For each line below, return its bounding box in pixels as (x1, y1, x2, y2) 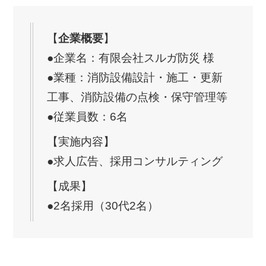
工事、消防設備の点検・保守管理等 (46, 90, 227, 103)
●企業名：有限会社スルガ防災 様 (46, 51, 214, 64)
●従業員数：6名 (46, 110, 128, 123)
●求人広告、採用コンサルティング (46, 154, 223, 167)
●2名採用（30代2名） (46, 199, 159, 213)
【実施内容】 (46, 135, 115, 148)
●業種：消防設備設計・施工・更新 (46, 71, 223, 84)
